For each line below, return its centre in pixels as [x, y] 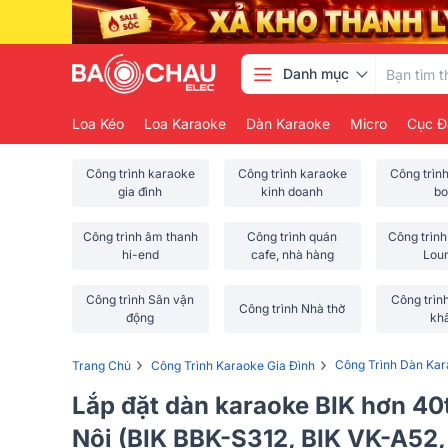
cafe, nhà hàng [292, 254]
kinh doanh [292, 191]
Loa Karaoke [185, 123]
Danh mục [315, 73]
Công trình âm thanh [140, 236]
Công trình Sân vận [140, 299]
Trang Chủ [101, 365]
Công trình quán [292, 236]
